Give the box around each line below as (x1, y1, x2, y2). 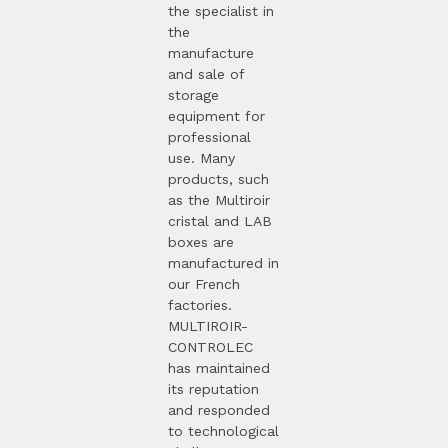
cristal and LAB (168, 212, 272, 229)
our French (168, 275, 240, 292)
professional (168, 128, 251, 145)
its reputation (168, 380, 259, 397)
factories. (168, 296, 232, 313)
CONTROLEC (168, 338, 253, 355)
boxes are (168, 233, 234, 250)
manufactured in (168, 254, 279, 271)
